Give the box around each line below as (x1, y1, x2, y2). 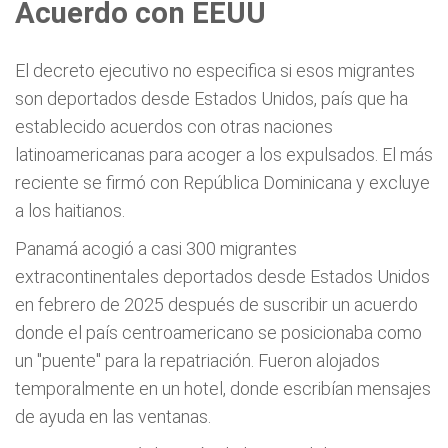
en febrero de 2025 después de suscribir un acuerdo (15, 294, 418, 315)
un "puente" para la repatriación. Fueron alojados (15, 350, 380, 371)
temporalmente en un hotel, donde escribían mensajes (15, 378, 431, 399)
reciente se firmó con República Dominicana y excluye (15, 172, 430, 193)
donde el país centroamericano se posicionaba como (15, 322, 422, 343)
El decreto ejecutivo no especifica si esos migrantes (15, 60, 415, 81)
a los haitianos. (15, 200, 125, 221)
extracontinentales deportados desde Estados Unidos (15, 266, 430, 287)
